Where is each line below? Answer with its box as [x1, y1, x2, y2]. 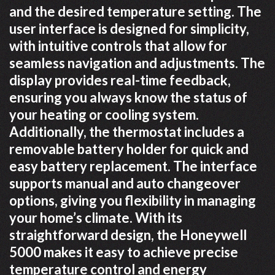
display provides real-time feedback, [9, 72, 231, 88]
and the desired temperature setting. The [9, 3, 261, 20]
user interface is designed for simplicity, [9, 20, 249, 37]
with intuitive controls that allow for [9, 37, 227, 54]
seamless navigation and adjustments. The [9, 55, 265, 71]
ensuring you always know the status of [9, 89, 247, 106]
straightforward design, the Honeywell [9, 227, 247, 243]
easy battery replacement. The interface [9, 158, 257, 174]
